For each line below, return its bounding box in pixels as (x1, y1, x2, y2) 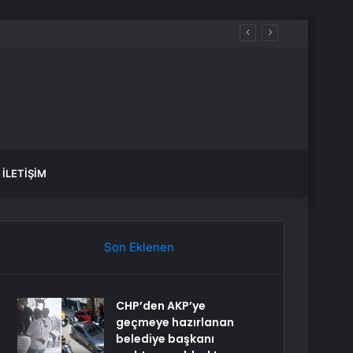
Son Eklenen (103, 240, 174, 255)
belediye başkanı (116, 331, 215, 347)
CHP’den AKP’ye (116, 298, 206, 314)
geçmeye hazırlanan (116, 314, 235, 330)
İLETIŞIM (2, 167, 46, 180)
